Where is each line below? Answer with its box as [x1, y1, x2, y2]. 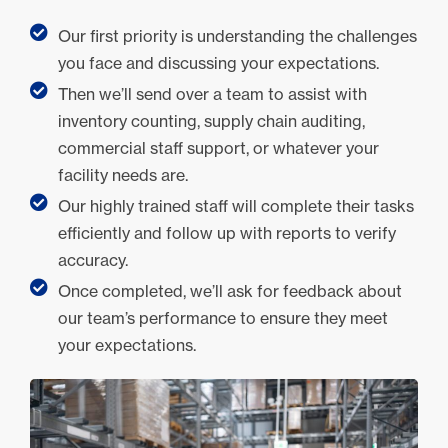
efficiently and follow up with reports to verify [57, 222, 396, 243]
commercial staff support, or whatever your [57, 137, 379, 158]
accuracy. [57, 249, 128, 270]
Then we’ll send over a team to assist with [57, 83, 367, 104]
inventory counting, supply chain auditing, [57, 110, 365, 131]
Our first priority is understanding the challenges [57, 25, 417, 46]
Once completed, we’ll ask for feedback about [57, 280, 402, 301]
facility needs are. [57, 164, 188, 185]
